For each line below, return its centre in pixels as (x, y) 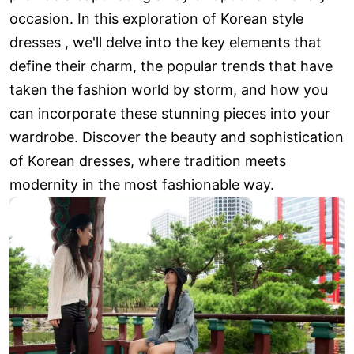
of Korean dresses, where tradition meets (148, 161)
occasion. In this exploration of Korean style (156, 19)
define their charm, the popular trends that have (171, 66)
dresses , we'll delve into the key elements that (166, 43)
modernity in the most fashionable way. (142, 185)
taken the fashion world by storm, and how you (169, 90)
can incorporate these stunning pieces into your (170, 114)
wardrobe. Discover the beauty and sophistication (177, 137)
